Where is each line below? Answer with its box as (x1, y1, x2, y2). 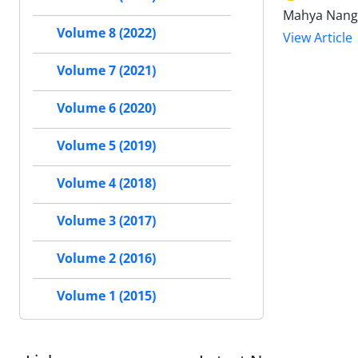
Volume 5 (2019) (57, 137, 156, 155)
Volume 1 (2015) (57, 287, 156, 305)
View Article (283, 29, 352, 47)
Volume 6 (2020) (57, 99, 156, 117)
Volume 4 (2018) (57, 174, 156, 193)
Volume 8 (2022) (57, 24, 156, 42)
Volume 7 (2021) (57, 62, 156, 80)
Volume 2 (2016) (57, 249, 156, 268)
